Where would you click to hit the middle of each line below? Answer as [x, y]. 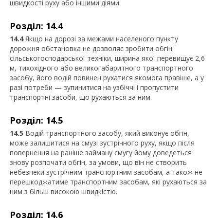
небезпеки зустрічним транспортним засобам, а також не [106, 172]
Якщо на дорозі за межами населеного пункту [101, 39]
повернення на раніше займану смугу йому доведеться [101, 153]
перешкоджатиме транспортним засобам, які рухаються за [108, 182]
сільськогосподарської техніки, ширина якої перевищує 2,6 [107, 58]
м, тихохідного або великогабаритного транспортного [101, 68]
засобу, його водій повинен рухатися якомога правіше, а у [107, 78]
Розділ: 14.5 [36, 120]
